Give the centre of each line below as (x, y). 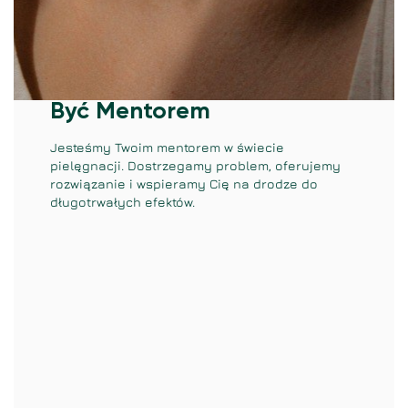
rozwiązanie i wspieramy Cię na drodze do (184, 184)
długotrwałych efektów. (122, 202)
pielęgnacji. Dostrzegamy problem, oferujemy (195, 165)
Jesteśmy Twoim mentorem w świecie (167, 147)
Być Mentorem (130, 112)
